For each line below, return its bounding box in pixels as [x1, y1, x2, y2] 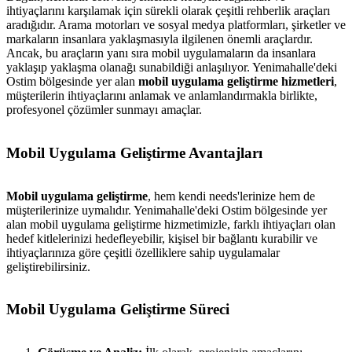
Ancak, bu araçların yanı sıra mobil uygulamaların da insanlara [6, 46, 316, 60]
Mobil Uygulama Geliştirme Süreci [6, 301, 229, 318]
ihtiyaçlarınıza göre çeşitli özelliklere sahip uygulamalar [6, 245, 280, 259]
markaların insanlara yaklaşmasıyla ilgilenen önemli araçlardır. [6, 32, 313, 46]
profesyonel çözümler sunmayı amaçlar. [6, 103, 202, 117]
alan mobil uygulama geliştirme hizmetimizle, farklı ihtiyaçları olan [6, 217, 335, 231]
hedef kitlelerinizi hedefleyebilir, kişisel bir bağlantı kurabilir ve [6, 231, 317, 245]
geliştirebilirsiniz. [6, 259, 90, 273]
